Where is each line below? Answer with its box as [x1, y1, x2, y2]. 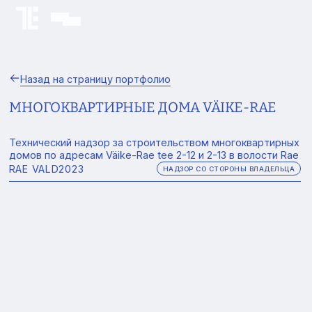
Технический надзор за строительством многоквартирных [8, 136, 299, 148]
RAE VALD [8, 162, 59, 175]
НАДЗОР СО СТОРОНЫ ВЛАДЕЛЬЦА [162, 164, 295, 173]
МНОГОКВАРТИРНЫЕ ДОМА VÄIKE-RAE [8, 99, 276, 116]
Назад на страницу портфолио [19, 73, 171, 85]
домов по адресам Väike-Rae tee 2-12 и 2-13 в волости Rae [8, 149, 299, 161]
